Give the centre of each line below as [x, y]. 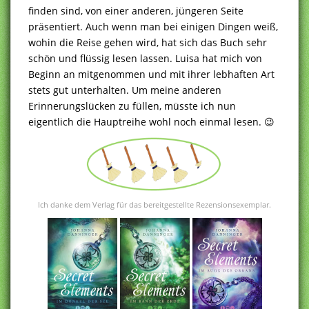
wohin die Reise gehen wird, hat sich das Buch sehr [148, 42]
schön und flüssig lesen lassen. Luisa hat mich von [145, 58]
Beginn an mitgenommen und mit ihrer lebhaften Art [151, 74]
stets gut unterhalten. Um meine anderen [125, 90]
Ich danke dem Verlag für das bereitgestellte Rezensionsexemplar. [154, 205]
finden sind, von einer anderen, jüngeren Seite [136, 10]
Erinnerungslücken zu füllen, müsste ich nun [132, 106]
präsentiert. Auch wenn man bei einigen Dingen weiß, [153, 26]
